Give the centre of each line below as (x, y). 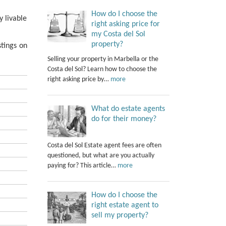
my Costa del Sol (118, 34)
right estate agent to (125, 205)
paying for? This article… (82, 165)
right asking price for (125, 24)
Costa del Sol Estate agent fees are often (104, 145)
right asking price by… (79, 79)
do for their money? (124, 119)
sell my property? (120, 215)
